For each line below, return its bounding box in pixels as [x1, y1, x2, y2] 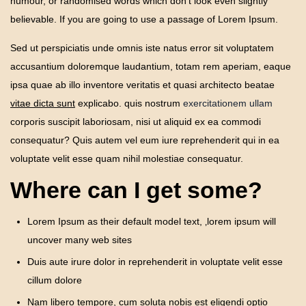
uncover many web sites [27, 234, 132, 245]
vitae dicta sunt [10, 97, 75, 109]
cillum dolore [27, 274, 82, 286]
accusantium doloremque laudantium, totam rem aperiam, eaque [10, 60, 291, 72]
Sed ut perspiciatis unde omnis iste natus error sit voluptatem [10, 42, 274, 53]
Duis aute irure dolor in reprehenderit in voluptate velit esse [27, 255, 283, 267]
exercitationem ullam [183, 97, 273, 109]
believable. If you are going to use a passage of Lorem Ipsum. [10, 13, 278, 25]
